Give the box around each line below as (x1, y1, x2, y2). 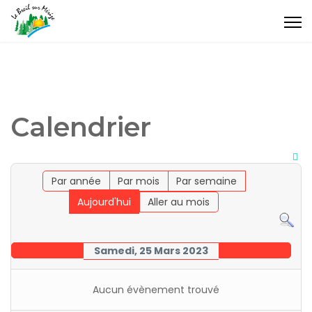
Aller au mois (148, 195, 210, 210)
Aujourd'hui (77, 195, 132, 210)
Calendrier (10, 111, 151, 143)
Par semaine (175, 174, 237, 189)
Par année (51, 174, 101, 189)
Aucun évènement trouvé (93, 283, 219, 297)
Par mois (117, 174, 159, 189)
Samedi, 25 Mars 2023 (93, 244, 208, 258)
